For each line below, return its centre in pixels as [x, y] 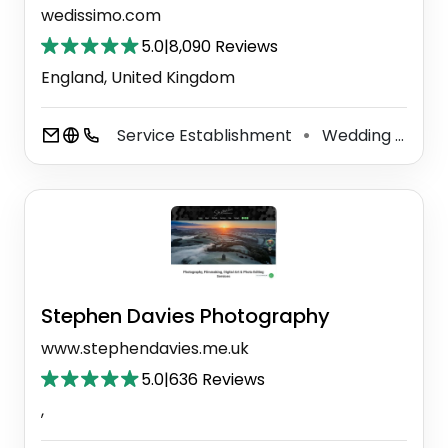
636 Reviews [217, 379]
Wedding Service [356, 136]
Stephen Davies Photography [185, 315]
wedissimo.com [101, 16]
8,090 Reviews [223, 47]
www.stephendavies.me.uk [145, 348]
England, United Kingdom [138, 78]
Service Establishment [206, 136]
